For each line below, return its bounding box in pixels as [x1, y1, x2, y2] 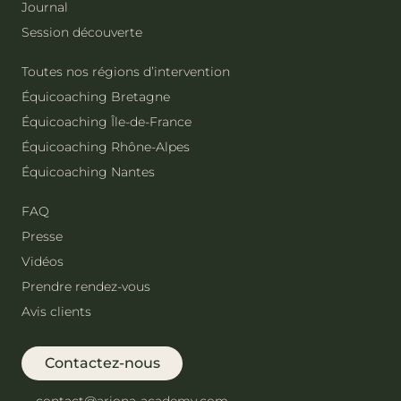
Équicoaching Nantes [21, 163, 155, 180]
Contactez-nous [44, 354, 160, 372]
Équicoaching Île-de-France [21, 113, 192, 130]
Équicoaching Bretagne [21, 88, 170, 105]
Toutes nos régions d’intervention [21, 63, 230, 80]
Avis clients [21, 303, 91, 320]
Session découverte [21, 23, 142, 40]
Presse [21, 227, 63, 244]
